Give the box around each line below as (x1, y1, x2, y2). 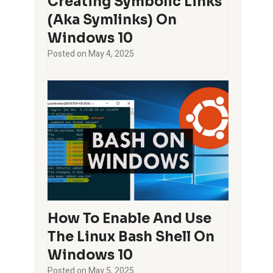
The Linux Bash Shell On (48, 229, 215, 246)
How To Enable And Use (48, 210, 212, 227)
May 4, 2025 (88, 47, 135, 60)
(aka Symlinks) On (48, 11, 177, 28)
